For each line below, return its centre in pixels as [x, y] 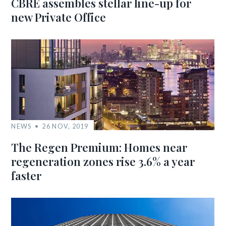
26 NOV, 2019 [65, 126]
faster [26, 176]
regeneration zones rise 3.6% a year [103, 161]
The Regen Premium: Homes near [99, 147]
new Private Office [59, 17]
